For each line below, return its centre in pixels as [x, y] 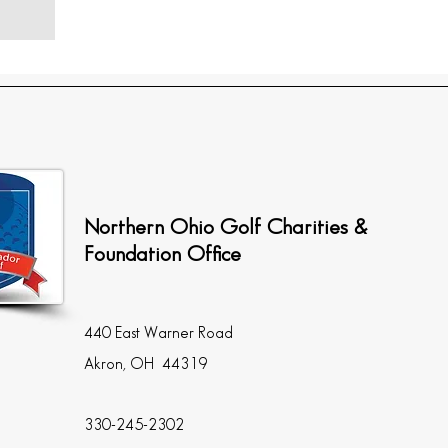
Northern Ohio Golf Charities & [225, 227]
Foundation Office [162, 254]
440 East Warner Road [158, 333]
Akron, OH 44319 [145, 364]
